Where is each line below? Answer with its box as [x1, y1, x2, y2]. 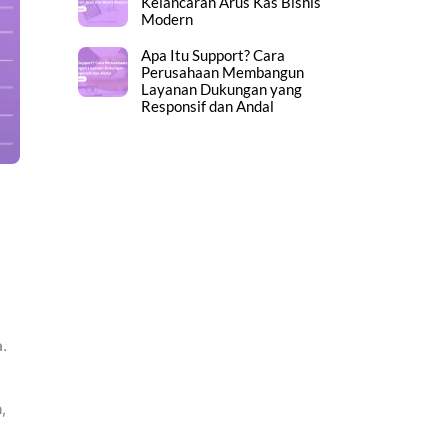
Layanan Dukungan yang [140, 80, 302, 99]
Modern [140, 10, 193, 28]
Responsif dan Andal [140, 97, 274, 116]
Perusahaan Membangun [140, 63, 304, 82]
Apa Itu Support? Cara [140, 46, 285, 65]
